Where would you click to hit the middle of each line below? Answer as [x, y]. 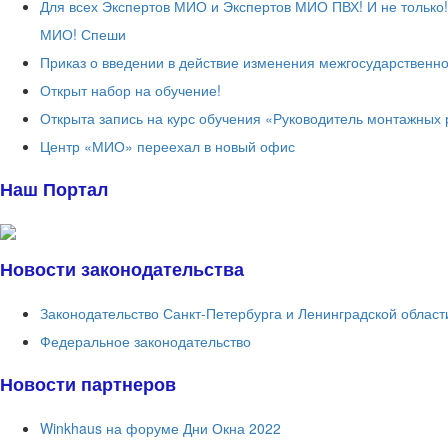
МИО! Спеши [83, 34]
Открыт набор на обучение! [130, 90]
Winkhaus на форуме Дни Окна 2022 [160, 427]
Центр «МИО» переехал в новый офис [167, 146]
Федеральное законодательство [145, 340]
